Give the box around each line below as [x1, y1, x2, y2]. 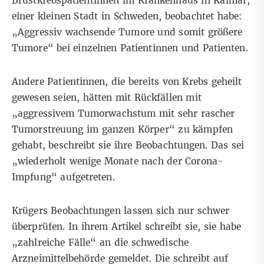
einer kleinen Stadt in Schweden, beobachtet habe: [12, 11, 242, 22]
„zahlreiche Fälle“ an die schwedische [12, 237, 189, 249]
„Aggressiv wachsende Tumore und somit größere [12, 27, 243, 38]
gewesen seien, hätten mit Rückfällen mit [12, 92, 202, 104]
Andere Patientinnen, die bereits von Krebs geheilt [12, 76, 242, 88]
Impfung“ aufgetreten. [12, 171, 118, 183]
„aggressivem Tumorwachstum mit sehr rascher [12, 108, 235, 120]
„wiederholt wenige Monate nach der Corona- [12, 156, 223, 167]
